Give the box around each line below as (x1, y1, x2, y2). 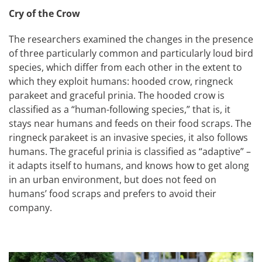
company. (9, 201, 52, 214)
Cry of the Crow (9, 6, 80, 20)
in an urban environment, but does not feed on (9, 173, 216, 186)
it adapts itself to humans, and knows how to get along (9, 158, 249, 172)
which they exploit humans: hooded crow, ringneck (9, 74, 233, 88)
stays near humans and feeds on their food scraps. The (9, 116, 251, 130)
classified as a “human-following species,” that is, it (9, 102, 230, 116)
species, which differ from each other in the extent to (9, 60, 242, 74)
